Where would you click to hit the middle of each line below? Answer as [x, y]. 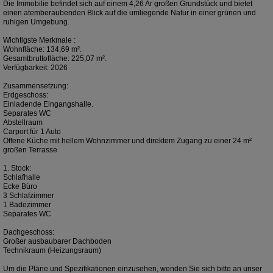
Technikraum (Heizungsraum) [52, 251]
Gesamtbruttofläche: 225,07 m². [55, 59]
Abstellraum [23, 123]
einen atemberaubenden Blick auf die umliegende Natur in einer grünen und [129, 13]
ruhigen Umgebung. [36, 22]
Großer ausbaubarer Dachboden [57, 242]
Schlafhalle [22, 178]
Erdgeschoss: [26, 95]
